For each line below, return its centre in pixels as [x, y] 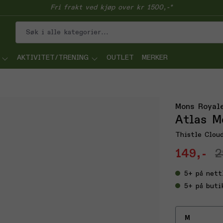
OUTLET [120, 58]
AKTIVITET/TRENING [53, 58]
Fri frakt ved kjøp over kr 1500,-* [111, 7]
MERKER [155, 58]
